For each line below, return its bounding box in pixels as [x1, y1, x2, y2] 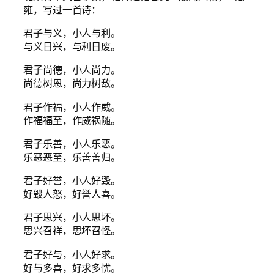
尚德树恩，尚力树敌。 [23, 76, 120, 91]
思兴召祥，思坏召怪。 [23, 224, 120, 238]
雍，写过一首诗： [23, 2, 102, 17]
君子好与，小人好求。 [23, 247, 120, 261]
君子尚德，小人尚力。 [23, 63, 120, 77]
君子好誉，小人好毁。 [23, 174, 120, 188]
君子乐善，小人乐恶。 [23, 136, 120, 150]
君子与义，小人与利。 [23, 26, 120, 40]
